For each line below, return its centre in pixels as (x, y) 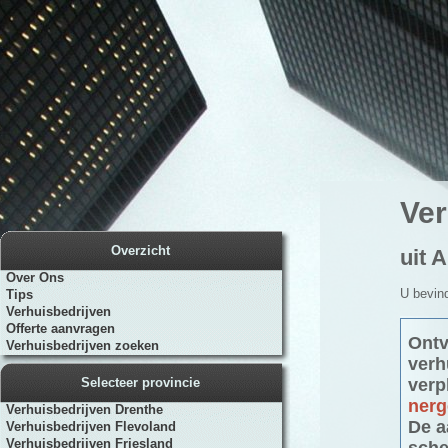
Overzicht (141, 250)
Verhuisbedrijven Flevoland (89, 426)
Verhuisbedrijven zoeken (80, 345)
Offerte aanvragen (58, 328)
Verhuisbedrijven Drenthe (82, 409)
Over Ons (33, 277)
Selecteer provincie (141, 382)
